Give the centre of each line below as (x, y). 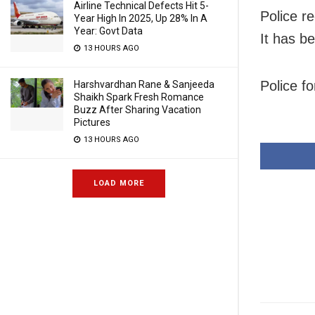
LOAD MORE (119, 183)
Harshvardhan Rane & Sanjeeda (144, 84)
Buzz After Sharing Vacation (137, 110)
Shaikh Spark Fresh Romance (139, 97)
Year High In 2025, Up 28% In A (141, 18)
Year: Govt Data (108, 31)
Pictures (92, 122)
